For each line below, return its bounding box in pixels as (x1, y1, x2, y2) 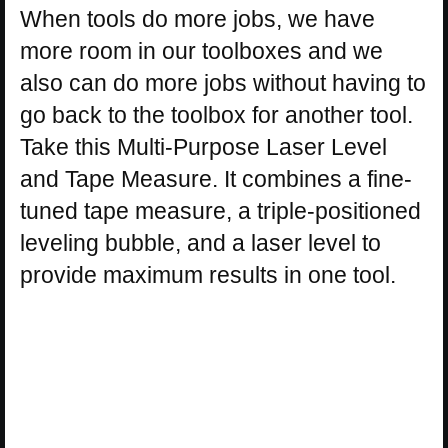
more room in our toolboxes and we (20, 37, 383, 64)
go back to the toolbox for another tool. (20, 101, 413, 128)
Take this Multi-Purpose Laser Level (20, 133, 387, 160)
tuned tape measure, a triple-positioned (20, 197, 421, 224)
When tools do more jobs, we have (20, 5, 375, 32)
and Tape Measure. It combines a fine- (20, 165, 412, 192)
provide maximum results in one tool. (20, 261, 396, 288)
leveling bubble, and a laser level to (20, 229, 381, 256)
